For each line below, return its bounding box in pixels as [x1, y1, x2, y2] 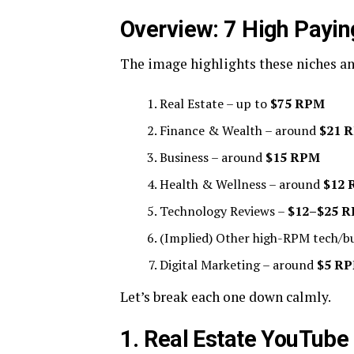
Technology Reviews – [160, 202, 288, 220]
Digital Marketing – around [160, 256, 317, 273]
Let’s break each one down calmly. [120, 288, 331, 306]
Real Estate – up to [160, 95, 270, 112]
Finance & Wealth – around [160, 122, 319, 139]
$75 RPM [270, 95, 325, 112]
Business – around [160, 149, 265, 166]
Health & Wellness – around [160, 175, 323, 193]
